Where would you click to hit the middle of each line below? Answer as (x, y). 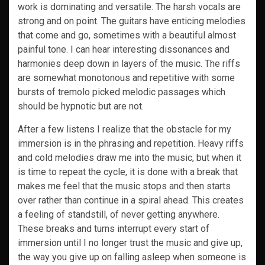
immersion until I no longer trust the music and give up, (130, 243)
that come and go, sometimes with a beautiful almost (127, 35)
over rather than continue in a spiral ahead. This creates (131, 200)
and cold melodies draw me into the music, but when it (130, 158)
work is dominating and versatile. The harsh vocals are (129, 7)
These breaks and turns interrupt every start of (114, 229)
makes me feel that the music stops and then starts (124, 186)
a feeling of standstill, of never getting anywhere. (119, 214)
